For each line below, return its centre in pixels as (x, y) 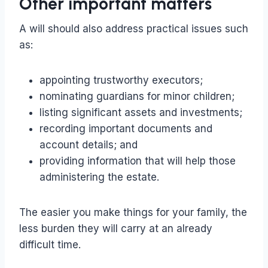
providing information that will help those (138, 161)
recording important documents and (126, 129)
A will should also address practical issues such (134, 29)
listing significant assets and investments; (141, 113)
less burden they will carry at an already (116, 229)
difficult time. (50, 245)
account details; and (89, 145)
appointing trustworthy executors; (121, 80)
